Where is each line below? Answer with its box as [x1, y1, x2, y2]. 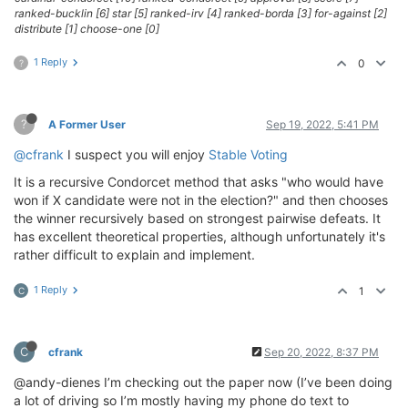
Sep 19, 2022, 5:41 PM [266, 117, 379, 131]
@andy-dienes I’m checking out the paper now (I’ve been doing [14, 374, 393, 390]
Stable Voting [209, 147, 288, 162]
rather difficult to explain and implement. [14, 247, 255, 262]
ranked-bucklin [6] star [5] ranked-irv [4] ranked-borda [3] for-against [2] [15, 6, 387, 20]
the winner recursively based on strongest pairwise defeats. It [14, 210, 381, 226]
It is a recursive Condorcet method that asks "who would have [14, 174, 383, 189]
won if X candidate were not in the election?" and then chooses [14, 192, 388, 208]
